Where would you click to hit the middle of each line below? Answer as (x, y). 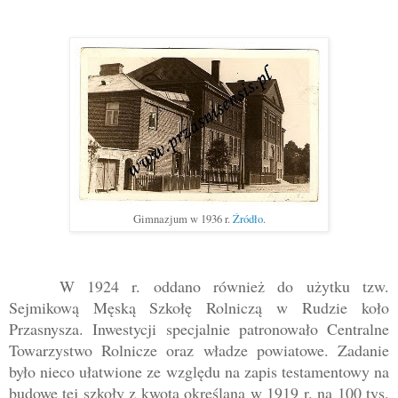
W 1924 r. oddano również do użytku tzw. (224, 286)
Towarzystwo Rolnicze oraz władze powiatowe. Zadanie (199, 350)
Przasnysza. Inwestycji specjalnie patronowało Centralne (199, 328)
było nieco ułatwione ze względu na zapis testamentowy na (199, 371)
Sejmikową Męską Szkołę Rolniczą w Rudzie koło (199, 307)
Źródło (247, 219)
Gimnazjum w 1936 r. (183, 219)
